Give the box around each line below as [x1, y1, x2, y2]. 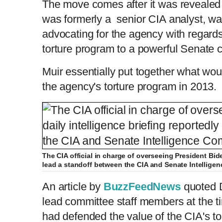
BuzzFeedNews [103, 180, 181, 193]
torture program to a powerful [42, 42, 181, 55]
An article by [42, 180, 104, 193]
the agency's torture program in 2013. [42, 80, 217, 93]
